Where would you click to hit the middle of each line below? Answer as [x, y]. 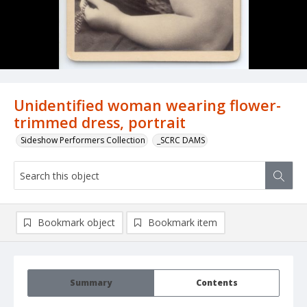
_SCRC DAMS [181, 140]
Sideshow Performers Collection [83, 140]
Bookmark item [183, 223]
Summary [91, 283]
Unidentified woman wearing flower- [147, 106]
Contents [217, 283]
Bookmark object [76, 223]
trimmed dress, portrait [100, 123]
